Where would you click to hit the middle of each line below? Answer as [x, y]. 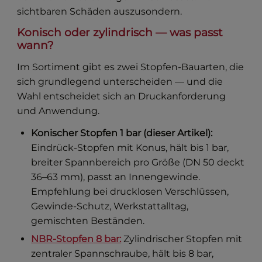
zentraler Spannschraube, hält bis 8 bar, [123, 254]
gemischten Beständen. [88, 221]
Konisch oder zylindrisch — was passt [120, 33]
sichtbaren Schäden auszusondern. [100, 12]
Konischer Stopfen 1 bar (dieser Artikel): [122, 133]
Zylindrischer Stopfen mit [182, 239]
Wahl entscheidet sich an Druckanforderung [122, 96]
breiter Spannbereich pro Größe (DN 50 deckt [138, 163]
